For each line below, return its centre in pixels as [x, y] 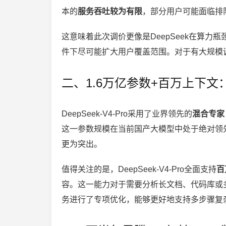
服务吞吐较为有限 [110, 12]
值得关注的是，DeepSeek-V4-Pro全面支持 [139, 169]
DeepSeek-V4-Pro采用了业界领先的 [127, 114]
